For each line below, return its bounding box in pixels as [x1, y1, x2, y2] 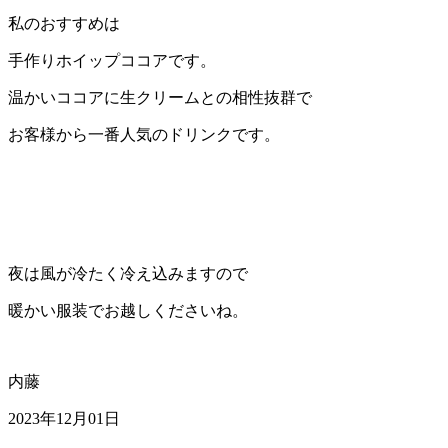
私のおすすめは [8, 14, 120, 32]
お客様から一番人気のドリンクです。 [8, 125, 280, 143]
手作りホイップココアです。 [8, 51, 216, 69]
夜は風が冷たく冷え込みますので [8, 264, 248, 282]
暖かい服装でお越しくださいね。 [8, 301, 248, 319]
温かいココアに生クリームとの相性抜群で [8, 88, 312, 106]
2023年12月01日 [8, 409, 120, 427]
